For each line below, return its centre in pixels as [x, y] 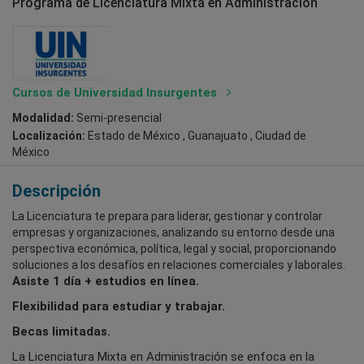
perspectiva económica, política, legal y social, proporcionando [174, 248]
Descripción [56, 191]
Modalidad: [43, 118]
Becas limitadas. [61, 331]
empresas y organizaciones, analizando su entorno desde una [173, 232]
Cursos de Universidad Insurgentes [116, 93]
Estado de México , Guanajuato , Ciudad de [196, 135]
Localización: [49, 135]
